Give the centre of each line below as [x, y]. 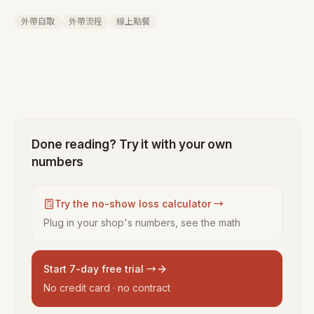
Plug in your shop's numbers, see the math [142, 223]
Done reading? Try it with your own [132, 144]
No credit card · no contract [107, 288]
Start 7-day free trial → [100, 269]
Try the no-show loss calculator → [139, 204]
